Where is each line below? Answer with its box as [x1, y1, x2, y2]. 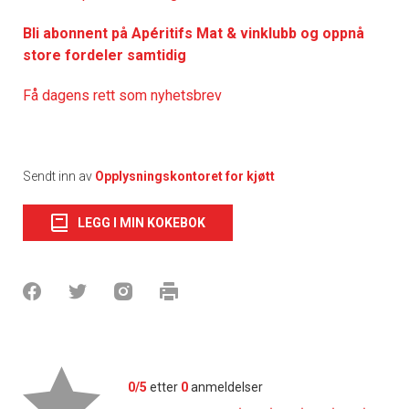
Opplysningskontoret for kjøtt [95, 168, 275, 184]
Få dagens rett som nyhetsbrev [23, 86, 222, 104]
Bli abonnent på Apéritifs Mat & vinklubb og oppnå [23, 24, 364, 42]
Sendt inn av [23, 168, 95, 184]
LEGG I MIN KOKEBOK [78, 215, 205, 230]
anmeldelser [188, 379, 263, 394]
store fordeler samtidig [23, 46, 186, 64]
